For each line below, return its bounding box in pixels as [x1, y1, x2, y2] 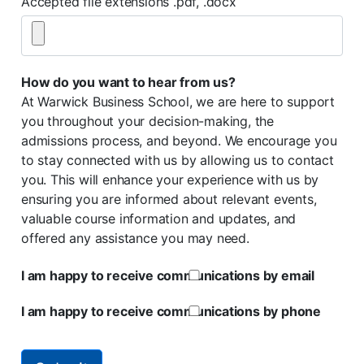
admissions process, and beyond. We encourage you [21, 132, 337, 149]
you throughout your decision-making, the [21, 113, 274, 129]
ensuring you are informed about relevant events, [21, 191, 317, 207]
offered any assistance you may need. [21, 230, 249, 246]
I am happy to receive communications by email [21, 267, 314, 284]
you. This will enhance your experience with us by [21, 171, 319, 188]
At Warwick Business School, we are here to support [21, 93, 335, 110]
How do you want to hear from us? [21, 74, 236, 90]
